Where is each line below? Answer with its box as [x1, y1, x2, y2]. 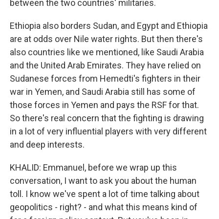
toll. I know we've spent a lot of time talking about [10, 189, 199, 199]
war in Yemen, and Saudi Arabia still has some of [10, 87, 196, 97]
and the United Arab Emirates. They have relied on [10, 60, 201, 70]
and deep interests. [10, 139, 85, 150]
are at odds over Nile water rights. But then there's [10, 34, 203, 44]
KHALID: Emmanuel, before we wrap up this [10, 162, 177, 173]
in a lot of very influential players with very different [10, 126, 207, 136]
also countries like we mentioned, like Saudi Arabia [10, 47, 204, 57]
